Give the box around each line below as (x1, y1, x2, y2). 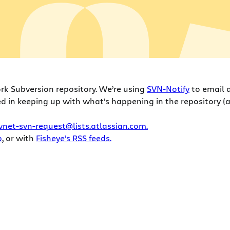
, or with (2, 132, 36, 143)
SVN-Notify (147, 83, 189, 94)
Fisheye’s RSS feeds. (36, 132, 111, 143)
